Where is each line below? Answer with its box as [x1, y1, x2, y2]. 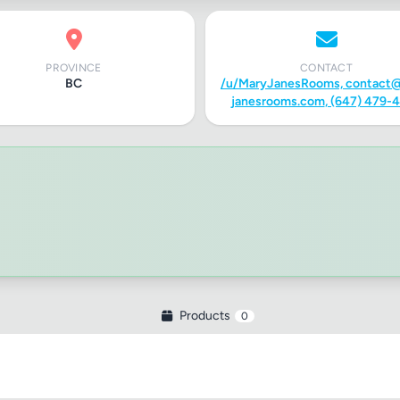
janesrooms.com [230, 94, 325, 109]
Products [179, 308, 230, 323]
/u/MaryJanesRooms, [221, 76, 346, 91]
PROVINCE [46, 62, 102, 74]
